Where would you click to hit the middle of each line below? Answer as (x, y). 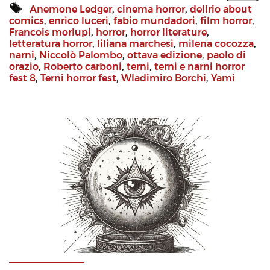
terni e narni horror (199, 67)
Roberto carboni (83, 67)
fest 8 (22, 78)
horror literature (168, 33)
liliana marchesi (135, 44)
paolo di (226, 55)
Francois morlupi (50, 33)
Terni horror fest (78, 78)
